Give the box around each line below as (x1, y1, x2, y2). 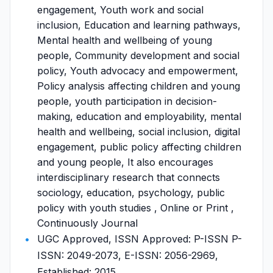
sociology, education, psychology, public (37, 186, 225, 199)
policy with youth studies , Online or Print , (37, 202, 234, 214)
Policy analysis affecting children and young (37, 80, 240, 92)
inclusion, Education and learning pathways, (37, 19, 241, 31)
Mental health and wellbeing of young (37, 34, 212, 46)
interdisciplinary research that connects (37, 171, 220, 183)
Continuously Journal (37, 217, 138, 229)
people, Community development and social (37, 49, 239, 62)
